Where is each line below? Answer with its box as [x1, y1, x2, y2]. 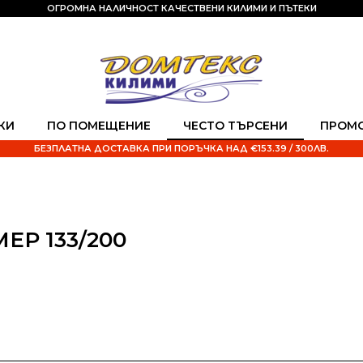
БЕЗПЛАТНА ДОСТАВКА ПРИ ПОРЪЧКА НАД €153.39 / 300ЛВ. [34, 143, 329, 154]
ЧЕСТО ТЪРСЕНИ [183, 118, 288, 133]
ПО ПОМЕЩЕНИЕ [47, 118, 151, 133]
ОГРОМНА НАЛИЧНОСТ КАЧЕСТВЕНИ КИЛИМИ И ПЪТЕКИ [46, 2, 317, 14]
